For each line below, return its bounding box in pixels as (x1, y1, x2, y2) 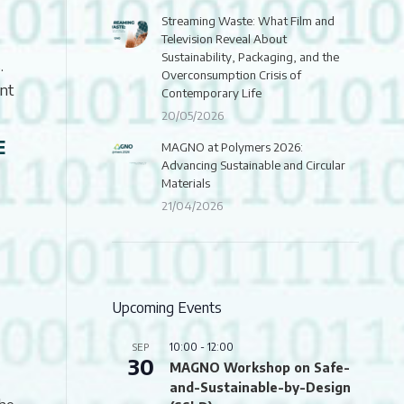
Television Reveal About (161, 32, 287, 46)
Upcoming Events (112, 298, 222, 317)
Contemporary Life (161, 86, 262, 100)
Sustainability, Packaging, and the (161, 50, 339, 64)
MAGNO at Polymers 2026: (161, 140, 303, 154)
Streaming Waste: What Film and (161, 14, 335, 28)
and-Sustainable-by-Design (170, 380, 351, 395)
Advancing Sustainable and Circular (161, 158, 345, 172)
